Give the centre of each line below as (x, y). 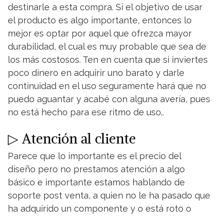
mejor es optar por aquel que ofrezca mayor (100, 33)
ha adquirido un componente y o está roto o (100, 209)
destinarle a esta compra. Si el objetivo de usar (105, 7)
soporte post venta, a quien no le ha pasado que (109, 195)
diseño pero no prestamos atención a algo (96, 169)
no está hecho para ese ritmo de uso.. (86, 112)
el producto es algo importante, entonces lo (100, 20)
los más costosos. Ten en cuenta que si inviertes (108, 60)
